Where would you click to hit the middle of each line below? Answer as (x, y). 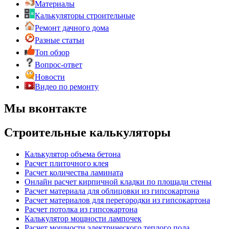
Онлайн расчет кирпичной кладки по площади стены (118, 181)
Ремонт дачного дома (72, 28)
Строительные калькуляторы (87, 132)
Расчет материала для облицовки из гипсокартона (112, 191)
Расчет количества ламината (74, 172)
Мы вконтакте (45, 108)
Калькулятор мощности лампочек (83, 218)
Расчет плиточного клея (66, 163)
